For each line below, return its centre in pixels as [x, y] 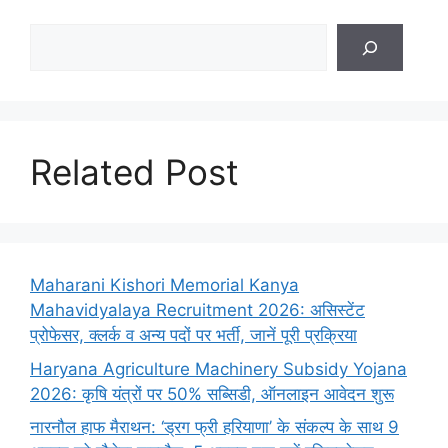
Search [57, 35]
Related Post [134, 172]
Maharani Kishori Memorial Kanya [164, 285]
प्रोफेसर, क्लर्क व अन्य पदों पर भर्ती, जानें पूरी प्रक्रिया [193, 335]
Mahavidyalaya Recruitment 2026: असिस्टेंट [197, 310]
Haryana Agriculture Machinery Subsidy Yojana [218, 368]
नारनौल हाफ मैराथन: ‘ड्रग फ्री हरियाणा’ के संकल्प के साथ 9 [214, 427]
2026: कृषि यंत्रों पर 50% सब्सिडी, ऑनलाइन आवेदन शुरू [212, 393]
